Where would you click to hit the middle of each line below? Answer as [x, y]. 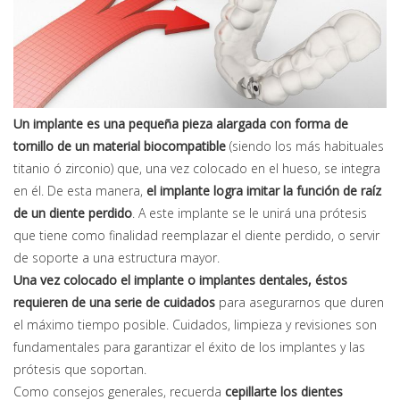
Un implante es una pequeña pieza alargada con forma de [181, 124]
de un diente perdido [73, 213]
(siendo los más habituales [305, 146]
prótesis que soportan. [80, 370]
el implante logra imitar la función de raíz [264, 191]
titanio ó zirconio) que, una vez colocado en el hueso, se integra [197, 169]
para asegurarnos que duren [300, 303]
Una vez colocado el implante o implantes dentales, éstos [180, 280]
